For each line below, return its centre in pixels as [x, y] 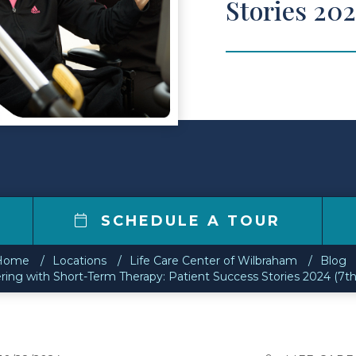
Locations [79, 261]
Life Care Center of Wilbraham [213, 261]
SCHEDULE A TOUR [188, 221]
